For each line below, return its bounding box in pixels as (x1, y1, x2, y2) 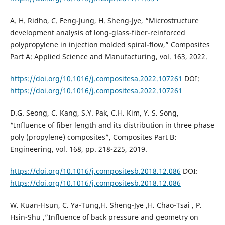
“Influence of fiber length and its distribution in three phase (10, 120, 214, 130)
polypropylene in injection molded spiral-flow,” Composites (10, 39, 210, 49)
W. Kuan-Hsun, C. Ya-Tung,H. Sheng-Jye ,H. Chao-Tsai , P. (10, 200, 202, 210)
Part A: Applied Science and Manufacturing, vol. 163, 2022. (10, 51, 207, 61)
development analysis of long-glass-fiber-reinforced (10, 27, 185, 37)
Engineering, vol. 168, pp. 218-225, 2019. (10, 144, 147, 154)
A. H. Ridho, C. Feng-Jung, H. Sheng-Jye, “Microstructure (10, 15, 199, 25)
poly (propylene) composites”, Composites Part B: (10, 132, 176, 142)
